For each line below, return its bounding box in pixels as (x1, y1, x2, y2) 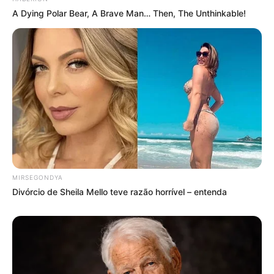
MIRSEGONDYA (12, 173, 63, 181)
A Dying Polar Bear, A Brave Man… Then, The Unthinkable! (12, 7, 246, 18)
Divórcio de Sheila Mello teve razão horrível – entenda (12, 186, 227, 197)
